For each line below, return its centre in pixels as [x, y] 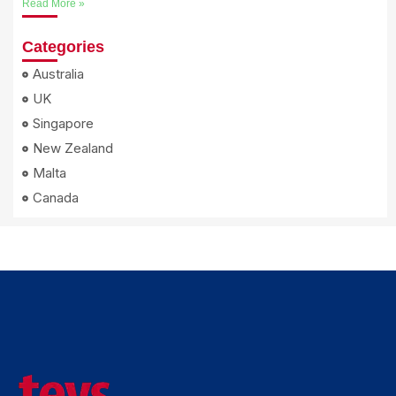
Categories [63, 47]
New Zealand [73, 148]
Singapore [63, 124]
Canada [56, 198]
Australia [58, 74]
